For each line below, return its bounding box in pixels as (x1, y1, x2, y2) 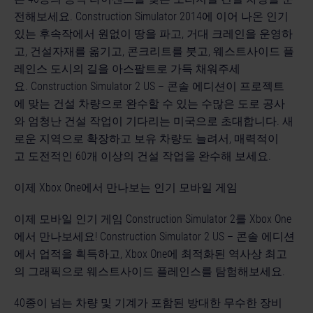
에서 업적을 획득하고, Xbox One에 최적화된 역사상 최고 (14, 247, 287, 261)
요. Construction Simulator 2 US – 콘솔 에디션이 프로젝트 (14, 80, 284, 93)
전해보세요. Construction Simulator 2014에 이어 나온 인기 (14, 10, 289, 23)
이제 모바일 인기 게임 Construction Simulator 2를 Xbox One (14, 212, 291, 226)
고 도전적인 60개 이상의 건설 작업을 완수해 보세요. (14, 150, 274, 163)
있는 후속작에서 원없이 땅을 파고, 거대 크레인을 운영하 (14, 27, 293, 41)
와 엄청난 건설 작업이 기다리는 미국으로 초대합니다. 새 (14, 115, 293, 128)
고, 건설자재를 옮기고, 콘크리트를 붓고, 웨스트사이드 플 (14, 45, 294, 58)
